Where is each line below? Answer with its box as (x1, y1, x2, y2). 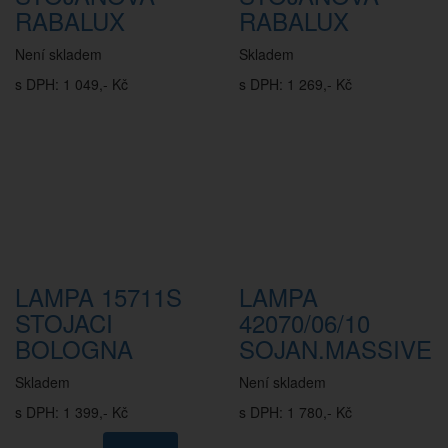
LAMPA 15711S (15, 279, 182, 314)
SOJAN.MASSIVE (239, 331, 432, 366)
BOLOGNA (15, 331, 133, 366)
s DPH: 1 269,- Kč (239, 74, 352, 94)
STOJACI (15, 305, 113, 340)
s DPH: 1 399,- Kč (15, 402, 128, 422)
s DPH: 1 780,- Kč (239, 402, 352, 422)
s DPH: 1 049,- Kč (15, 74, 128, 94)
